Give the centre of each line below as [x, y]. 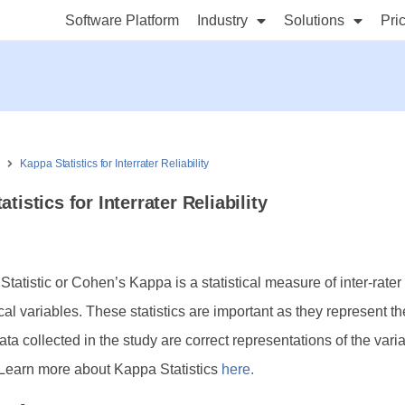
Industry [222, 20]
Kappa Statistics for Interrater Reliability [114, 164]
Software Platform [122, 20]
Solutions [314, 20]
